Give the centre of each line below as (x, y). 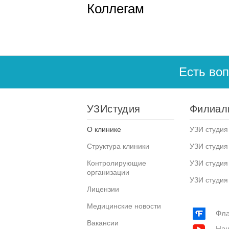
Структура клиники (118, 146)
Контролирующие (117, 163)
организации (108, 172)
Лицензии (103, 189)
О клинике (104, 129)
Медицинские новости (124, 206)
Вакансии (103, 223)
